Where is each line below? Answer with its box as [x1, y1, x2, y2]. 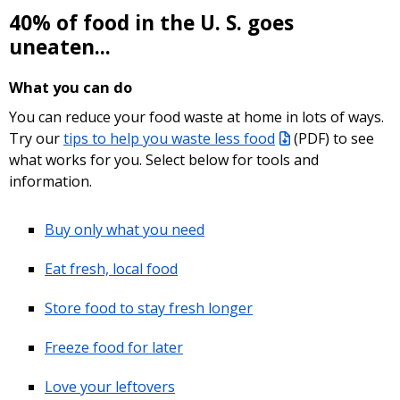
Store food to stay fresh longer [45, 297, 253, 318]
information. [9, 171, 92, 191]
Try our [9, 128, 63, 148]
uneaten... [9, 32, 111, 61]
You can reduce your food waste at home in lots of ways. [9, 106, 384, 127]
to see [329, 128, 374, 148]
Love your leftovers [45, 376, 175, 396]
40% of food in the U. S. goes [9, 8, 294, 37]
